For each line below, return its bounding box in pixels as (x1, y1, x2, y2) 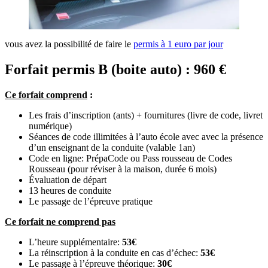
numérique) (29, 121, 72, 132)
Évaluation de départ (29, 175, 106, 185)
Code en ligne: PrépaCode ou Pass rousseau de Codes (29, 153, 232, 164)
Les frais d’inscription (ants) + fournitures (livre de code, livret (29, 110, 263, 121)
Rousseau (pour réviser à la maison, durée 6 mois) (29, 164, 217, 175)
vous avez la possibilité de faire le (5, 39, 133, 50)
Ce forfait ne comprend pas (5, 217, 115, 227)
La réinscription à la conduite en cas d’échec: (29, 248, 200, 258)
